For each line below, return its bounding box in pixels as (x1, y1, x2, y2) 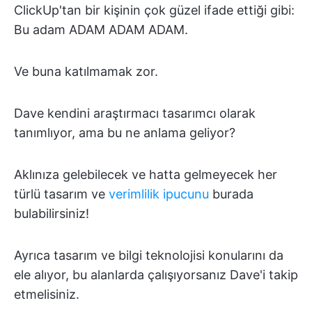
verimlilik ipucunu (109, 187, 209, 201)
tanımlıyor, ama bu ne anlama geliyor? (14, 125, 235, 140)
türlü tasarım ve (14, 187, 109, 201)
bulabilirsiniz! (14, 206, 89, 221)
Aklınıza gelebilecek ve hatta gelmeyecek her (14, 167, 277, 182)
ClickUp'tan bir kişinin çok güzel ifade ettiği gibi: (14, 3, 295, 17)
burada (209, 187, 253, 201)
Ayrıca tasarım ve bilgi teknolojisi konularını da (14, 248, 283, 263)
